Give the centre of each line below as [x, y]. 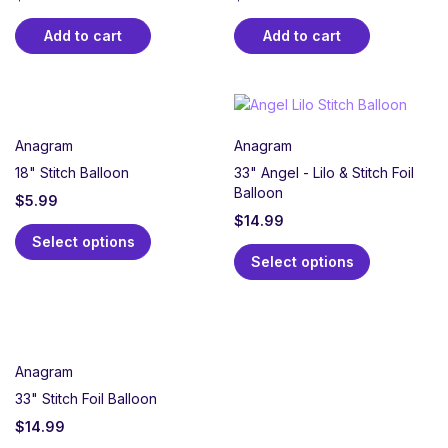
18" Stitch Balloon [72, 173]
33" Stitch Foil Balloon [86, 399]
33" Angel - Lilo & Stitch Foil [324, 173]
